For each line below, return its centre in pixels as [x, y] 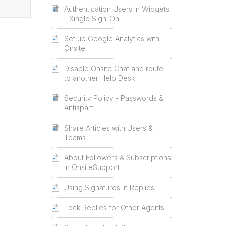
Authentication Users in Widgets [117, 9]
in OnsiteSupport [92, 167]
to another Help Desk [99, 78]
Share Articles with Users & [108, 128]
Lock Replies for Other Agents [114, 208]
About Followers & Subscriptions [118, 158]
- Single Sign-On [92, 18]
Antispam [79, 108]
